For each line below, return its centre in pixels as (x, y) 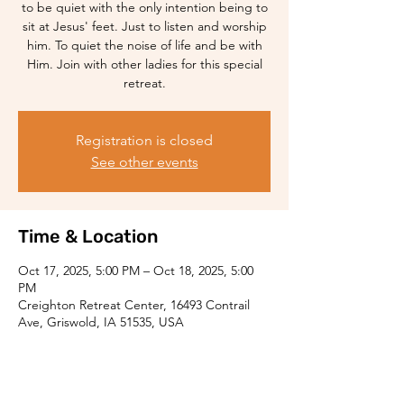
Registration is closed (144, 140)
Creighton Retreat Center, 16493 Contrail (134, 305)
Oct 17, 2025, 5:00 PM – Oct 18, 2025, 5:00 (136, 271)
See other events (144, 162)
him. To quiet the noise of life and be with (144, 45)
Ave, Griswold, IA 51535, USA (101, 322)
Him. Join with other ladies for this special (144, 64)
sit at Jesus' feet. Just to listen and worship (144, 26)
